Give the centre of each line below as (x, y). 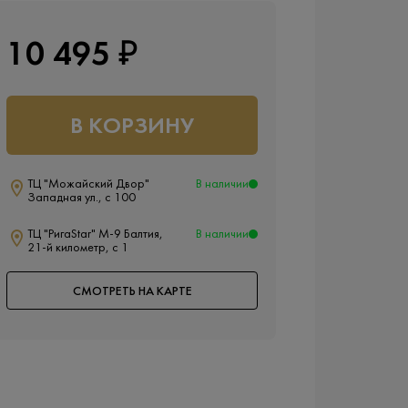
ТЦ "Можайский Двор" (88, 184)
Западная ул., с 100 (82, 198)
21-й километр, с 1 (78, 248)
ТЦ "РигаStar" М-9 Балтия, (95, 235)
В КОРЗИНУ (132, 127)
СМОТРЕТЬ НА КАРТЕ (132, 292)
